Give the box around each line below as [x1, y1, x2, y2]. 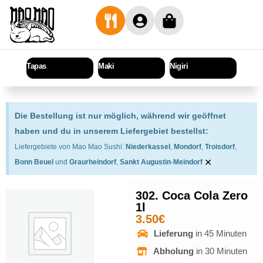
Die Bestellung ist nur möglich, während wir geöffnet [15, 111, 226, 121]
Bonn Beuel [15, 158, 55, 167]
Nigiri [170, 62, 188, 71]
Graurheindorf [69, 158, 116, 167]
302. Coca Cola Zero [136, 189, 248, 203]
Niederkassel [126, 143, 170, 151]
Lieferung [153, 228, 195, 239]
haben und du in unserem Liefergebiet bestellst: [15, 126, 208, 136]
